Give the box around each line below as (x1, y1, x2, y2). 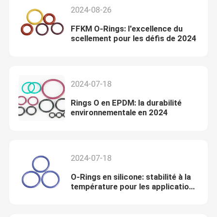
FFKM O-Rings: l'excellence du (70, 24, 183, 34)
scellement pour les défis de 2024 (70, 33, 197, 44)
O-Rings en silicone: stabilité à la (70, 172, 191, 182)
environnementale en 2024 (70, 108, 168, 118)
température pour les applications (70, 182, 198, 192)
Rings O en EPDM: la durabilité (70, 98, 182, 108)
